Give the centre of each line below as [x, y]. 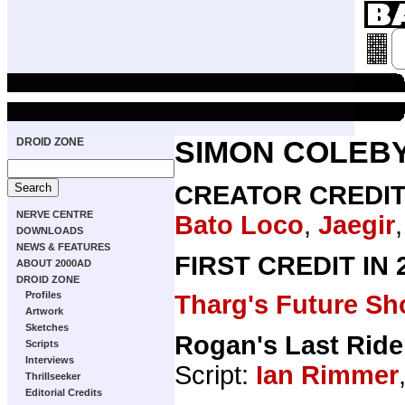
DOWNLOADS [50, 231]
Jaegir [357, 225]
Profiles [43, 295]
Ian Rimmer [327, 375]
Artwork [44, 311]
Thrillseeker [53, 376]
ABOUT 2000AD [54, 263]
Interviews [50, 360]
